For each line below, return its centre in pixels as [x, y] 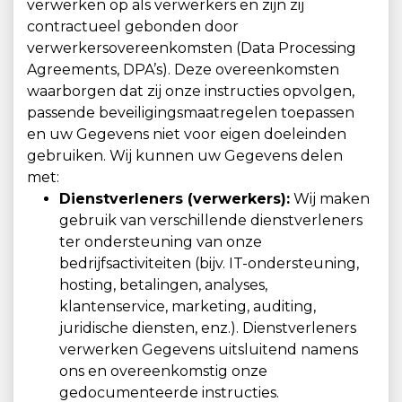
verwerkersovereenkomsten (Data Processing [192, 48]
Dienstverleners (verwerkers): [175, 199]
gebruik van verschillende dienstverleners [211, 220]
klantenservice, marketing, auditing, [188, 306]
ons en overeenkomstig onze [163, 371]
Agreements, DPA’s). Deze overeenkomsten [183, 70]
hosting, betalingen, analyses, [163, 285]
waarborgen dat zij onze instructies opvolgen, [191, 91]
